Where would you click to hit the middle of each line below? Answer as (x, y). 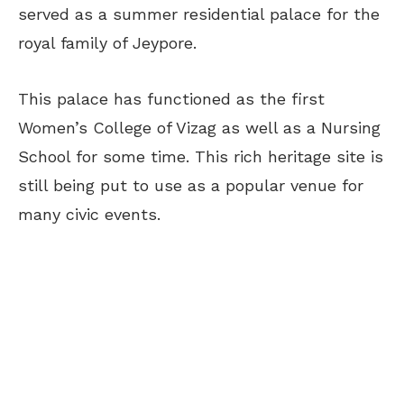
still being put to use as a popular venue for (191, 185)
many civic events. (89, 214)
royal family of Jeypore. (107, 42)
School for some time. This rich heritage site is (201, 156)
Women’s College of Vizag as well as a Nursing (199, 127)
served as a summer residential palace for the (199, 14)
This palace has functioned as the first (171, 98)
